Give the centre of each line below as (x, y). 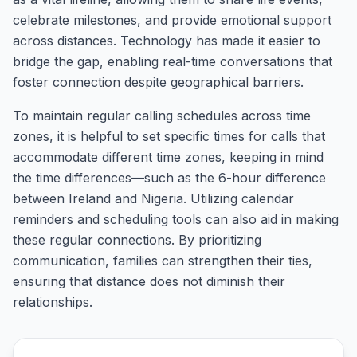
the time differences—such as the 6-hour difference (169, 178)
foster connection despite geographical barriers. (158, 82)
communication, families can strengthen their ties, (163, 261)
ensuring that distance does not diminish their (149, 281)
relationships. (53, 302)
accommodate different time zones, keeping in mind (168, 157)
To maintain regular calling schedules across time (162, 116)
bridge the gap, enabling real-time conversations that (173, 61)
